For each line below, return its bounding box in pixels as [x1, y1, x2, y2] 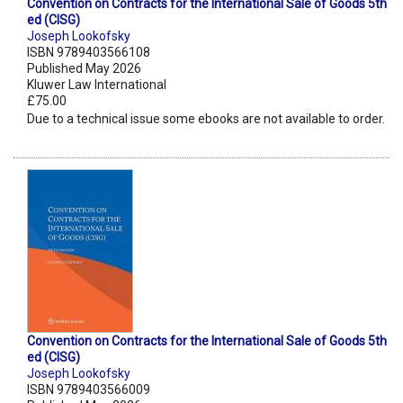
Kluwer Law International [27, 77, 166, 93]
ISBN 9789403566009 [27, 382, 150, 398]
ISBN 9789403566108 [27, 45, 150, 60]
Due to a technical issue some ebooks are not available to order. [27, 112, 385, 127]
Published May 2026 [27, 61, 141, 76]
